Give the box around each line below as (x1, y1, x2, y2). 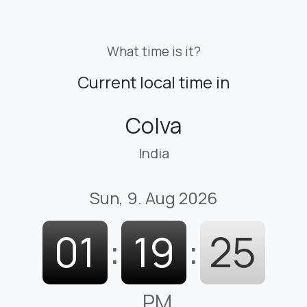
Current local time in (77, 70, 230, 93)
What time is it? (106, 42, 201, 60)
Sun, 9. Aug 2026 (90, 186, 217, 209)
